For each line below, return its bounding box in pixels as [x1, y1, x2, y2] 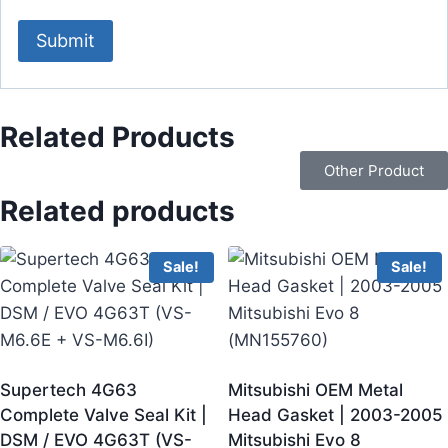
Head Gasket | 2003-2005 [228, 404, 443, 425]
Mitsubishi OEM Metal [228, 379, 403, 400]
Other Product [324, 160, 424, 180]
